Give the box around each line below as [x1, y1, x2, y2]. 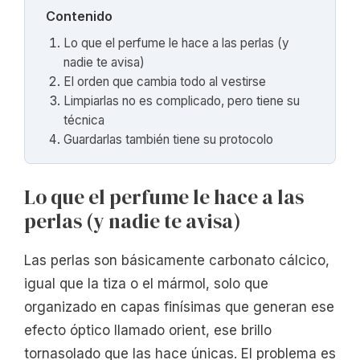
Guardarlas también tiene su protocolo [63, 132, 274, 148]
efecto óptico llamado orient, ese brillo [24, 321, 272, 338]
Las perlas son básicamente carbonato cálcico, [24, 252, 329, 268]
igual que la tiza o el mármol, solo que [24, 275, 268, 292]
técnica [63, 112, 105, 129]
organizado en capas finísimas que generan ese [24, 298, 334, 315]
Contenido [45, 8, 112, 24]
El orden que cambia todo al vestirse [63, 74, 267, 90]
